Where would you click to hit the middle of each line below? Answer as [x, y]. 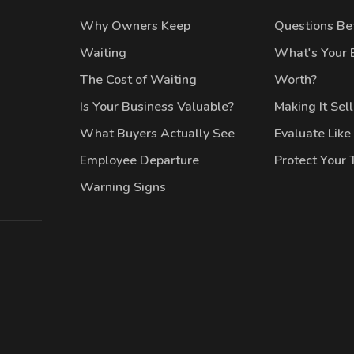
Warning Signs [123, 187]
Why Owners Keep [136, 26]
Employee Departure [140, 160]
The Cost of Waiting [139, 80]
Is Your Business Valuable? [157, 107]
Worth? [295, 80]
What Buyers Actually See [158, 134]
